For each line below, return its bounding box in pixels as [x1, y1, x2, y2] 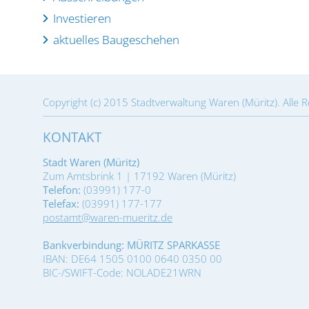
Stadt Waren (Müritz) [43, 155, 139, 169]
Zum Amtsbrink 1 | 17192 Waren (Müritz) [43, 169, 236, 183]
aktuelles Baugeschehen [53, 32, 179, 48]
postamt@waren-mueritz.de [43, 210, 172, 224]
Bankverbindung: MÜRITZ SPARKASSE [43, 238, 220, 252]
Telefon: [43, 183, 81, 197]
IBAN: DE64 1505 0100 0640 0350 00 [43, 252, 222, 266]
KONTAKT [43, 128, 101, 146]
